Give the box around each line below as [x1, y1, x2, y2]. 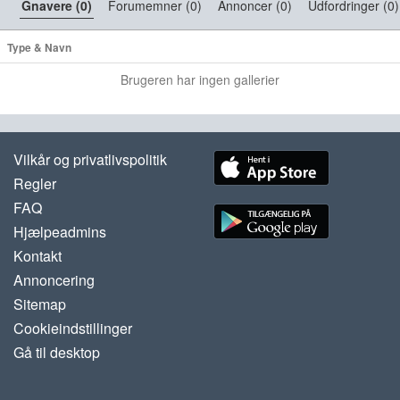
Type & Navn [7, 39, 71, 55]
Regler [13, 172, 56, 194]
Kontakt [13, 245, 62, 266]
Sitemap [13, 293, 66, 314]
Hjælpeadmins [13, 221, 106, 242]
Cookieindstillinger [13, 317, 132, 338]
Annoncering [13, 269, 95, 290]
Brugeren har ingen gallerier [121, 70, 279, 88]
